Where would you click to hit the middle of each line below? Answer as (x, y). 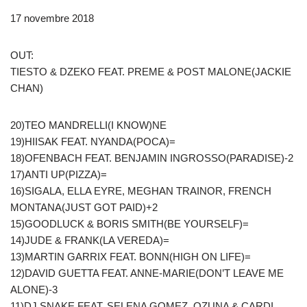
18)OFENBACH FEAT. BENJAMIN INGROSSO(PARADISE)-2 (152, 158)
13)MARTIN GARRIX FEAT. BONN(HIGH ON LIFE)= (131, 257)
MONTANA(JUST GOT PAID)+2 (84, 207)
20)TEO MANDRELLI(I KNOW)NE (88, 125)
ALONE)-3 (34, 290)
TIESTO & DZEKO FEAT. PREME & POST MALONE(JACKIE (151, 72)
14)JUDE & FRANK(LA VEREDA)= (90, 240)
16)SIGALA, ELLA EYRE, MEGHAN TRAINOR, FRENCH (141, 191)
